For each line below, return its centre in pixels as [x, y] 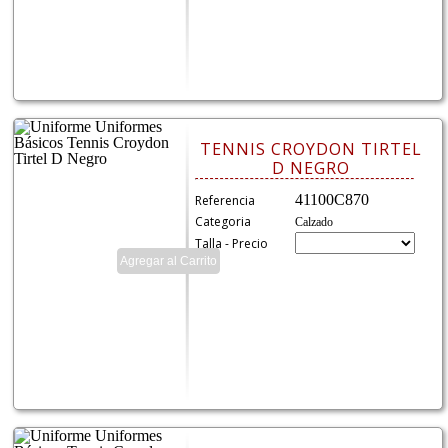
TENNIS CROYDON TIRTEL [310, 149]
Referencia [225, 201]
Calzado [314, 222]
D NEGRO [310, 168]
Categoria [223, 222]
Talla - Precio [232, 244]
